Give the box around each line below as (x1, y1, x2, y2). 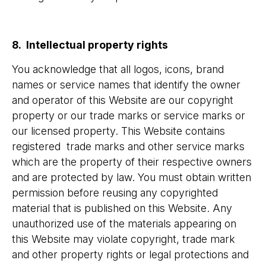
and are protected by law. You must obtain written (12, 171, 251, 183)
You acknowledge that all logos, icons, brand (12, 63, 224, 75)
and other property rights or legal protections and (12, 248, 249, 261)
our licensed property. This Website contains (12, 125, 225, 137)
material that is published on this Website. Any (12, 202, 232, 214)
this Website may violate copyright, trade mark (12, 233, 235, 245)
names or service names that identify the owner (12, 78, 240, 91)
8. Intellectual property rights (12, 39, 168, 51)
